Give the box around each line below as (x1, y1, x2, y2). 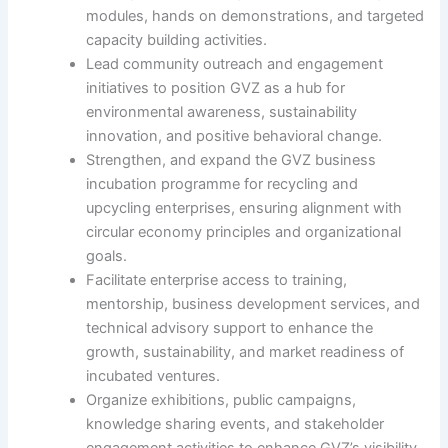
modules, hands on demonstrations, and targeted (86, 7, 425, 26)
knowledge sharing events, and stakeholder (86, 415, 385, 434)
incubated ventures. (86, 367, 221, 386)
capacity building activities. (86, 31, 268, 50)
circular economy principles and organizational (86, 223, 402, 242)
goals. (86, 247, 128, 266)
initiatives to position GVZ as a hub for (86, 79, 346, 98)
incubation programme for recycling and (86, 175, 359, 194)
